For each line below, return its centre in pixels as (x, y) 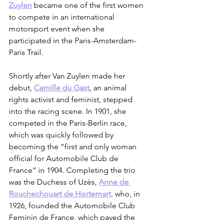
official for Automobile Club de (65, 159)
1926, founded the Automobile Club (73, 206)
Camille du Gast (62, 88)
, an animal (109, 88)
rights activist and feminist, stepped (72, 100)
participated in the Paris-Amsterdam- (73, 41)
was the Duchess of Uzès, (54, 182)
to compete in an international (63, 17)
